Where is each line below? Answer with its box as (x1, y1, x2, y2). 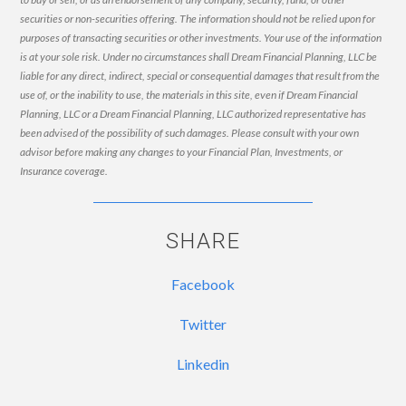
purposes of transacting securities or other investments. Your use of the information (20, 30, 382, 44)
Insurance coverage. (20, 163, 109, 178)
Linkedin (177, 354, 229, 372)
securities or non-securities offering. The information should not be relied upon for (20, 11, 376, 25)
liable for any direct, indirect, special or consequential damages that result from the (20, 68, 381, 82)
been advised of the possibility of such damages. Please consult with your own (20, 125, 360, 140)
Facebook (171, 275, 235, 293)
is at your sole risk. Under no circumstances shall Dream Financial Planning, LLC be (20, 49, 378, 63)
